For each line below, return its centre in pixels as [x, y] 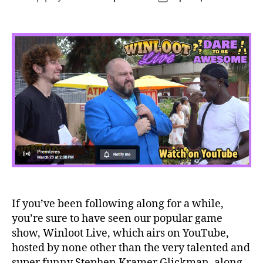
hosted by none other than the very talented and [131, 248]
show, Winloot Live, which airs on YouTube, [120, 234]
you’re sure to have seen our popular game [117, 219]
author [55, 10]
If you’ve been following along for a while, [118, 204]
